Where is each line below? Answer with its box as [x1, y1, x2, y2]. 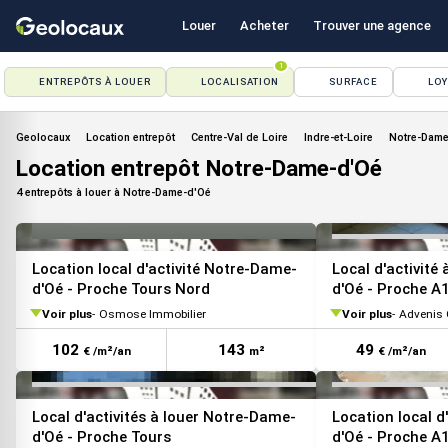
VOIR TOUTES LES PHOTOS [255, 241, 409, 255]
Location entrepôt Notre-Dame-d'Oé [16, 155, 382, 182]
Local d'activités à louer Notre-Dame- [32, 408, 296, 426]
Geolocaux [16, 131, 70, 144]
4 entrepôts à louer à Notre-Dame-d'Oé [16, 186, 211, 199]
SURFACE [329, 76, 378, 87]
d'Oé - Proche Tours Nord [32, 280, 210, 298]
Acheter [240, 18, 289, 33]
